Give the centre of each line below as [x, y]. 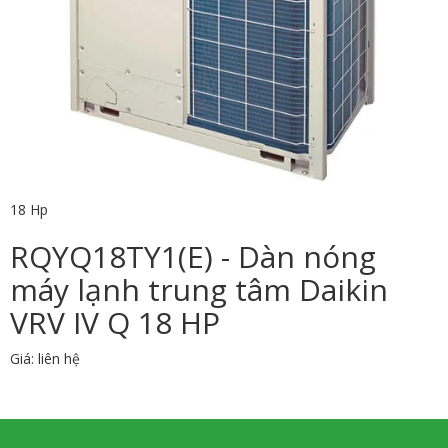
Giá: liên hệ [45, 358]
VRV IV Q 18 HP [115, 322]
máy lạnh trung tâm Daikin [199, 289]
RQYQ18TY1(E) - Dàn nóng [193, 256]
